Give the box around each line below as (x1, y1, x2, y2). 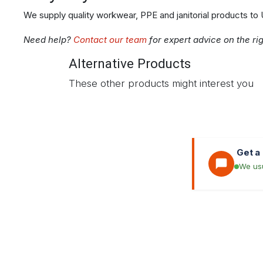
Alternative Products (69, 56, 191, 72)
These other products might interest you (69, 77, 254, 90)
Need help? (23, 34, 73, 46)
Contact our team (73, 34, 147, 46)
